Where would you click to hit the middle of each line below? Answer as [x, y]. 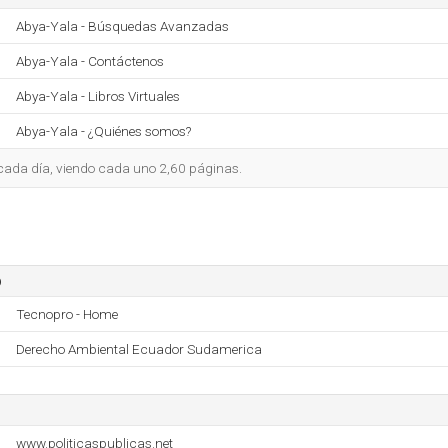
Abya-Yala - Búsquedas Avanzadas [122, 26]
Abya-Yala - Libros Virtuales [98, 96]
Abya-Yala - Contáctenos [90, 61]
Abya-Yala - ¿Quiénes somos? [103, 131]
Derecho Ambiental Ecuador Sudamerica [139, 349]
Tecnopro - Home [67, 314]
